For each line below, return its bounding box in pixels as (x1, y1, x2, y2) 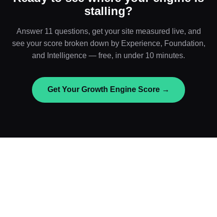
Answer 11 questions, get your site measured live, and (16, 27, 201, 35)
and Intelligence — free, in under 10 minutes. (32, 51, 185, 60)
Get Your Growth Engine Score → (47, 85, 170, 94)
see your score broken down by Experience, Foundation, (12, 39, 205, 47)
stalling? (84, 4, 133, 17)
